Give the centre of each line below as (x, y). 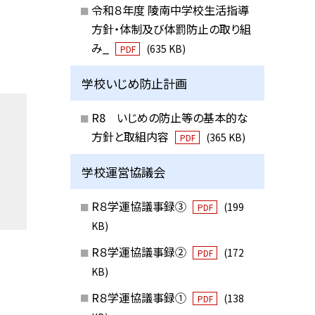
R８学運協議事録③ (140, 206)
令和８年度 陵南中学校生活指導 (170, 10)
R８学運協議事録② (140, 251)
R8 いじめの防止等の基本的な (169, 117)
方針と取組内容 (131, 136)
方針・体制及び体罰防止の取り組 (171, 29)
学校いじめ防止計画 (135, 83)
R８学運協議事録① (140, 297)
